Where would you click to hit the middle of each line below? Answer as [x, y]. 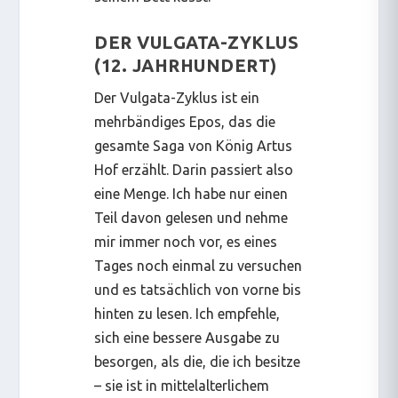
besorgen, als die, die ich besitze [198, 362]
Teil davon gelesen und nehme [191, 218]
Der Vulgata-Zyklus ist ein [177, 98]
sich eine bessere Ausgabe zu [187, 338]
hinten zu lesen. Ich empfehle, [187, 314]
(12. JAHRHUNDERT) [186, 66]
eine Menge [131, 194]
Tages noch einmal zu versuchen [199, 266]
